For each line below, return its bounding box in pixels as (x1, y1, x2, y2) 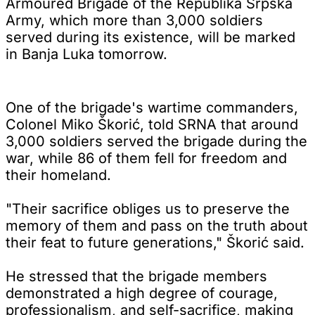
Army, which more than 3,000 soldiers (6, 11, 263, 29)
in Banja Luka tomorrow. (6, 45, 167, 63)
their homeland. (6, 166, 111, 184)
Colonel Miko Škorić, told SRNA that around (6, 115, 298, 133)
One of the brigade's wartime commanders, (6, 98, 298, 116)
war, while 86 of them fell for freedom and (6, 149, 287, 167)
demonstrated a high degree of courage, (6, 284, 278, 302)
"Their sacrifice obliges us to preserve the (6, 200, 290, 217)
